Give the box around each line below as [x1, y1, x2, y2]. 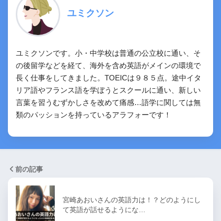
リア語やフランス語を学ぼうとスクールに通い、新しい [16, 85, 201, 94]
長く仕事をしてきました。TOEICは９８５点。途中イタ [16, 73, 201, 82]
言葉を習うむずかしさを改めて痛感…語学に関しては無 [16, 98, 201, 107]
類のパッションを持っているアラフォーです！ [16, 110, 171, 119]
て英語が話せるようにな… [63, 205, 146, 214]
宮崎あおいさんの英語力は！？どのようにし [63, 195, 201, 204]
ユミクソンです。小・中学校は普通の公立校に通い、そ [16, 48, 201, 57]
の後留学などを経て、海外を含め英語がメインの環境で [16, 61, 201, 70]
